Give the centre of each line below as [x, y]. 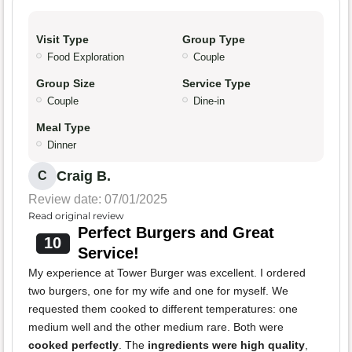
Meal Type [63, 128]
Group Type [214, 40]
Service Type [216, 84]
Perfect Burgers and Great [176, 233]
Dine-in [209, 101]
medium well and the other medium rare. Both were [156, 327]
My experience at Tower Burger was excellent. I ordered [167, 273]
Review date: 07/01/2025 [98, 200]
